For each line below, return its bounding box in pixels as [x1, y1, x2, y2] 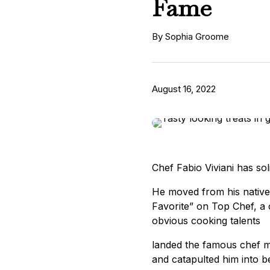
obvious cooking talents [152, 215, 260, 227]
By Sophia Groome [152, 31, 229, 43]
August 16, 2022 [152, 83, 216, 95]
